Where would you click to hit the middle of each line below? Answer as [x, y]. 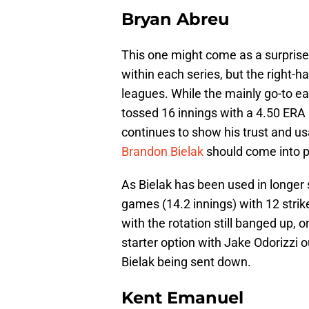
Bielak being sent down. [186, 262]
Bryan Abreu [175, 19]
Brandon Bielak [162, 152]
